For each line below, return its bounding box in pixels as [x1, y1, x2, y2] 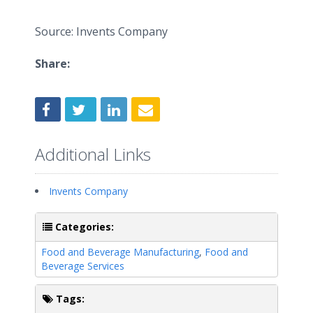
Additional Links [35, 142, 151, 166]
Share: [35, 56, 70, 71]
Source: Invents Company [35, 24, 168, 39]
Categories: [52, 219, 114, 233]
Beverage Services [41, 259, 124, 272]
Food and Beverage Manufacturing [41, 245, 199, 259]
